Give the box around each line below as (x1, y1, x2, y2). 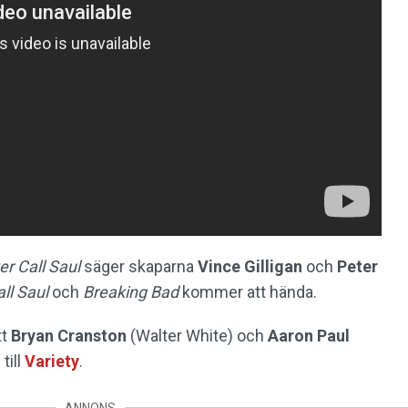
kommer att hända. (178, 281, 317, 301)
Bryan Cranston (11, 325, 127, 345)
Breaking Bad (83, 281, 178, 301)
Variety (25, 351, 79, 371)
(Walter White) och (127, 325, 268, 345)
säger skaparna (80, 256, 198, 276)
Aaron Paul (268, 325, 350, 345)
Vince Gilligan (198, 256, 302, 276)
